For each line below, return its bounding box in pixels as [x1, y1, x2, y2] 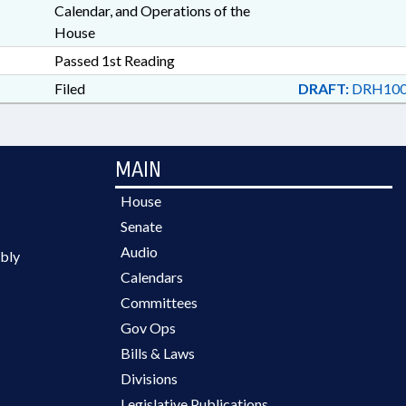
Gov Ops [121, 319, 176, 336]
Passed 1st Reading [53, 52, 175, 69]
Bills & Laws [121, 344, 195, 362]
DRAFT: [297, 80, 349, 97]
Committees [121, 294, 198, 311]
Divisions [121, 370, 178, 387]
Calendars [121, 268, 183, 285]
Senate [121, 217, 162, 235]
